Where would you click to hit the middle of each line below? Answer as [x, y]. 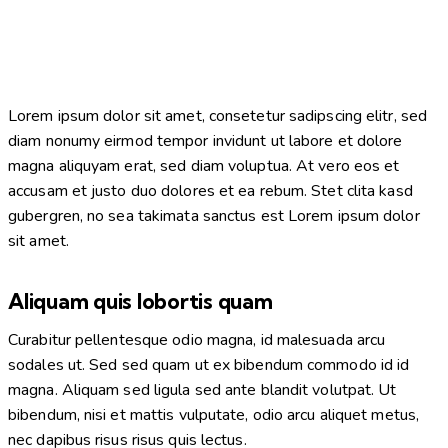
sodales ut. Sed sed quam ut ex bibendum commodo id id [209, 365]
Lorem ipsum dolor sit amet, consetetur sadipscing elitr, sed [218, 116]
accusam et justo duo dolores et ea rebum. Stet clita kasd [210, 191]
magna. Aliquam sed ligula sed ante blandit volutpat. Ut [202, 390]
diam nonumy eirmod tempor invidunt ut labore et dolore [205, 141]
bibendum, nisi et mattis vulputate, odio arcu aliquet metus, [214, 415]
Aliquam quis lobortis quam [140, 301]
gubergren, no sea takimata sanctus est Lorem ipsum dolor [214, 216]
